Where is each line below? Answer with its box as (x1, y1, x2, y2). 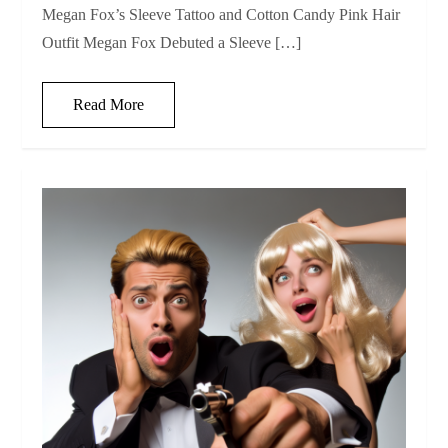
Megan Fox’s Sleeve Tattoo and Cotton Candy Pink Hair (42, 6, 401, 24)
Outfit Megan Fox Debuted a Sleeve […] (42, 34, 302, 52)
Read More (73, 96, 145, 114)
